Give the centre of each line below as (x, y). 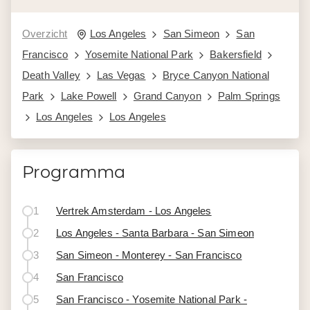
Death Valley (51, 75)
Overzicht (45, 34)
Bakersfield (236, 54)
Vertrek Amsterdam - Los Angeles (134, 211)
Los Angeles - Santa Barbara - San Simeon (155, 233)
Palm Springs (249, 96)
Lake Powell (89, 96)
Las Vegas (121, 75)
